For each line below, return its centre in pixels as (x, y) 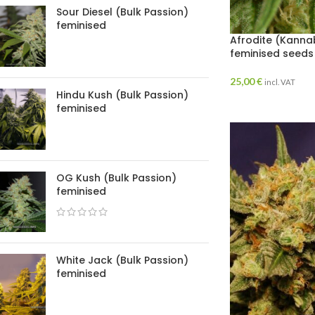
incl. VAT (280, 82)
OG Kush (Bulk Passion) (116, 178)
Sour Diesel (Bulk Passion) (122, 12)
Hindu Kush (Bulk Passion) (122, 95)
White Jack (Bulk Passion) (122, 261)
